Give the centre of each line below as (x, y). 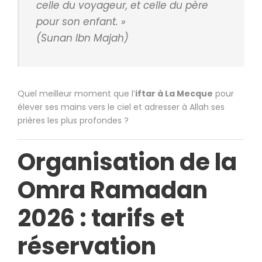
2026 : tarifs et (101, 218)
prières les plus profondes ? (73, 121)
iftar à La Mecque (174, 94)
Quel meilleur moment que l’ (76, 94)
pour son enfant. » (81, 22)
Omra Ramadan (113, 190)
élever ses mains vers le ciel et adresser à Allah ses (121, 107)
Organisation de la (127, 162)
